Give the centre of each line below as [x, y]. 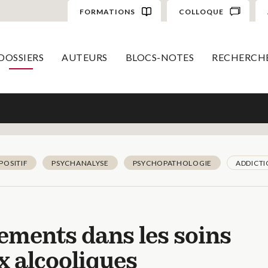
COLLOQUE [201, 12]
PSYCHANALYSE [80, 163]
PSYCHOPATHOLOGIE [172, 163]
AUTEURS [85, 57]
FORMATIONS [107, 12]
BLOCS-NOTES [159, 57]
